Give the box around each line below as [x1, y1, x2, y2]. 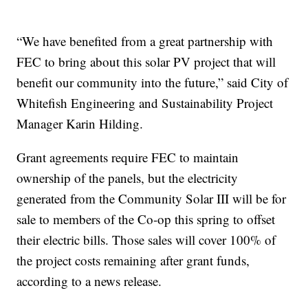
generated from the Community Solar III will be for [16, 190, 287, 208]
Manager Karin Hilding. [16, 115, 144, 133]
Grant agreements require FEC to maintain [16, 148, 239, 166]
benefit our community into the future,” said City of [16, 74, 289, 91]
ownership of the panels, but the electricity [16, 169, 239, 187]
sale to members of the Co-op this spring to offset [16, 210, 276, 228]
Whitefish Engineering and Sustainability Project [16, 94, 274, 112]
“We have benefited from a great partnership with [16, 32, 274, 50]
